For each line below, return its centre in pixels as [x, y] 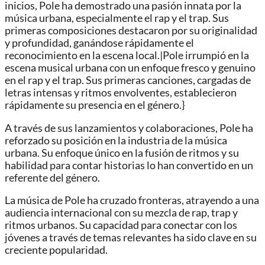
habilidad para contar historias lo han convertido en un [129, 165]
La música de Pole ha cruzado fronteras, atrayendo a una [132, 201]
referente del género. [52, 177]
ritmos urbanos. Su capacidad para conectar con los [121, 225]
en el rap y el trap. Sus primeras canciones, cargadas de [128, 80]
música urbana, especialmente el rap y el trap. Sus [117, 18]
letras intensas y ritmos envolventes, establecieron [121, 93]
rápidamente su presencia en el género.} [95, 105]
